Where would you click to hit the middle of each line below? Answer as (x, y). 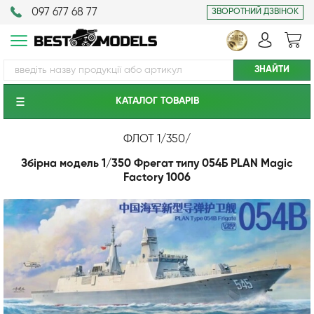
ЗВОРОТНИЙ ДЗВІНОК (255, 12)
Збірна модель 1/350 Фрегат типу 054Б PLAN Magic (157, 164)
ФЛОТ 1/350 (154, 139)
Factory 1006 (157, 178)
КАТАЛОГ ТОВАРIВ (157, 101)
